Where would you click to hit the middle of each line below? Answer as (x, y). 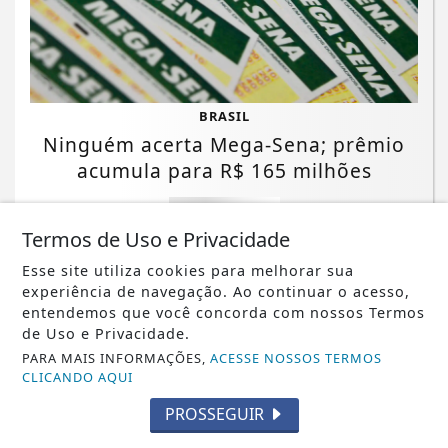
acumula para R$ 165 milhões (224, 171)
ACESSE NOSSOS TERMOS (296, 358)
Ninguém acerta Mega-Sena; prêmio (224, 145)
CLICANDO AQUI (78, 377)
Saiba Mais (224, 212)
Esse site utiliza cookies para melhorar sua (188, 270)
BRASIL (224, 116)
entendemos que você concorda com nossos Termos (224, 312)
